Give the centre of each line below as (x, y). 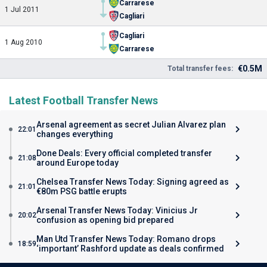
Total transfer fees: (200, 69)
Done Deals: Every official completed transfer (124, 153)
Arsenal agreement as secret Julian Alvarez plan (131, 125)
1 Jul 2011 (22, 10)
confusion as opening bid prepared (105, 220)
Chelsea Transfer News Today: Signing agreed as (133, 182)
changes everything (75, 134)
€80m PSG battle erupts (82, 191)
